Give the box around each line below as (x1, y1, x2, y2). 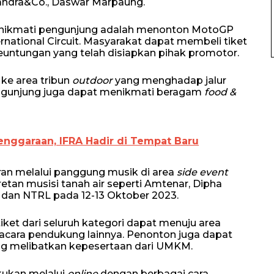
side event (177, 166, 228, 178)
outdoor (72, 75, 115, 86)
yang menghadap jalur (115, 75, 226, 86)
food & (204, 86, 236, 98)
